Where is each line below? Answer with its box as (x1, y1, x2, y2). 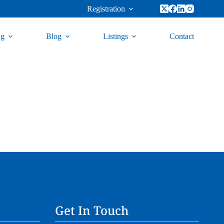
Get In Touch (54, 202, 128, 219)
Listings (103, 31, 128, 40)
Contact (169, 31, 194, 40)
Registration (87, 4, 125, 13)
